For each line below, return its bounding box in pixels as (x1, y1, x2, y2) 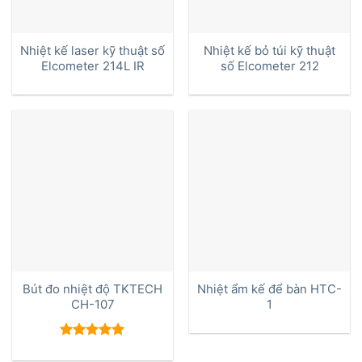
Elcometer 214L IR (40, 59, 145, 74)
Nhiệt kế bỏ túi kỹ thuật (204, 44, 335, 59)
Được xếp (60, 341, 115, 355)
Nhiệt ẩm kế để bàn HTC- (197, 282, 342, 297)
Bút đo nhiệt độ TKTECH (23, 282, 162, 297)
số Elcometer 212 (220, 59, 319, 74)
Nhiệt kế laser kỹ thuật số (20, 44, 165, 59)
